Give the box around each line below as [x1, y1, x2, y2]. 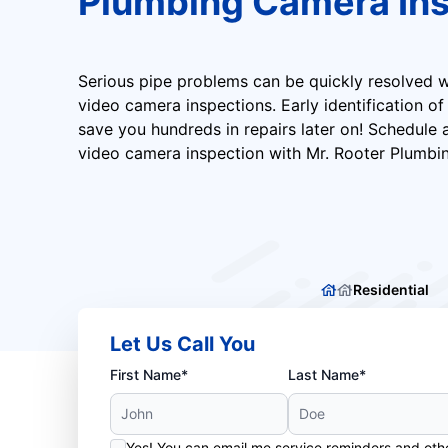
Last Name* [288, 366, 367, 383]
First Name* [109, 366, 188, 383]
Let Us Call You [109, 332, 255, 356]
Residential [352, 281, 429, 298]
